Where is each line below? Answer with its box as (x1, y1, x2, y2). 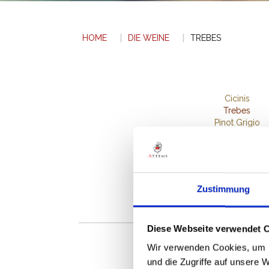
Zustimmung (196, 184, 250, 195)
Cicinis (224, 94, 250, 103)
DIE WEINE (128, 33, 169, 43)
